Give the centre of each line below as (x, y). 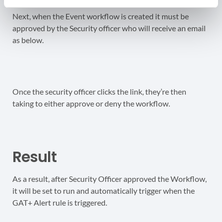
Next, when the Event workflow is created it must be (101, 16)
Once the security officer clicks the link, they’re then (99, 92)
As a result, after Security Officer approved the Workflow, (110, 179)
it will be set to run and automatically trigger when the (104, 191)
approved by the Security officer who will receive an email (109, 28)
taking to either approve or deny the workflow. (91, 104)
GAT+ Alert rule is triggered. (60, 203)
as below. (28, 40)
